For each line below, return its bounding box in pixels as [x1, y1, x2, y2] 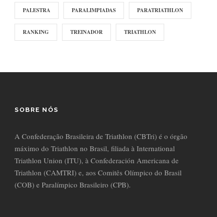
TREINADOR [70, 28, 103, 36]
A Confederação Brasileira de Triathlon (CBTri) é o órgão [15, 131, 187, 141]
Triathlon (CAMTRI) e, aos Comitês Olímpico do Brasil [15, 168, 182, 178]
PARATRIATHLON [137, 6, 183, 15]
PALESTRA [23, 6, 50, 15]
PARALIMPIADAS [72, 6, 116, 15]
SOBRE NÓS [15, 106, 59, 114]
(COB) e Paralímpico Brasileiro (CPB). [15, 180, 131, 190]
